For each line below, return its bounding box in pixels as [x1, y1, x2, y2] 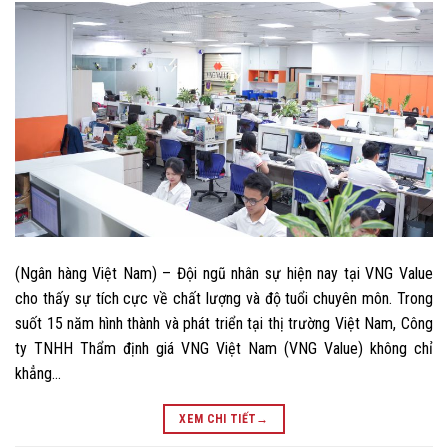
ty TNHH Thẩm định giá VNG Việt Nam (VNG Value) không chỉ [15, 339, 433, 359]
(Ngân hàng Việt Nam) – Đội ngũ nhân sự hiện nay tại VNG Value [15, 264, 433, 284]
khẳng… [15, 364, 61, 384]
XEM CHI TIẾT [179, 412, 257, 427]
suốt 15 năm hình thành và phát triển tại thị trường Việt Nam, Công [15, 314, 433, 334]
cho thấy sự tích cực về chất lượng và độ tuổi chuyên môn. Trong [15, 289, 433, 309]
